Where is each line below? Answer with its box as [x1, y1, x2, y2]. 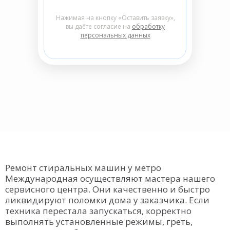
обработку [132, 22, 165, 31]
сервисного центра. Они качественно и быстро [5, 183, 210, 195]
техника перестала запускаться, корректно [5, 205, 191, 217]
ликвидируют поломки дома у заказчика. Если [5, 194, 209, 206]
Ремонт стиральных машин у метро [5, 162, 161, 174]
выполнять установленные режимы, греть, [5, 216, 193, 227]
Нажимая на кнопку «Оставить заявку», [55, 13, 175, 22]
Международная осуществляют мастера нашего [5, 172, 215, 184]
